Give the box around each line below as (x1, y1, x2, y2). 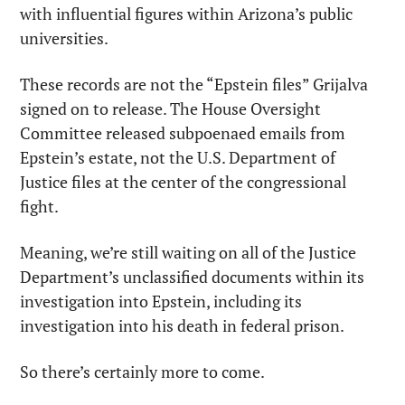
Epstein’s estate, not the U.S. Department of (20, 146, 335, 168)
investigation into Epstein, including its (20, 290, 302, 312)
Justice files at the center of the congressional (20, 171, 346, 193)
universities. (20, 27, 108, 49)
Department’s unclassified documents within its (20, 266, 364, 287)
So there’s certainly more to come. (20, 361, 265, 382)
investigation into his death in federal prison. (20, 315, 344, 336)
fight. (20, 195, 59, 217)
